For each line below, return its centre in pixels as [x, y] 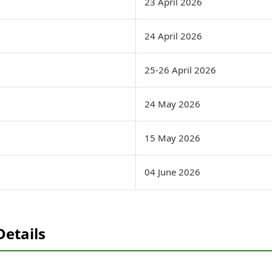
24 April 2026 [173, 36]
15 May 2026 [172, 138]
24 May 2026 [172, 104]
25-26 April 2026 [180, 70]
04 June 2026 [172, 172]
